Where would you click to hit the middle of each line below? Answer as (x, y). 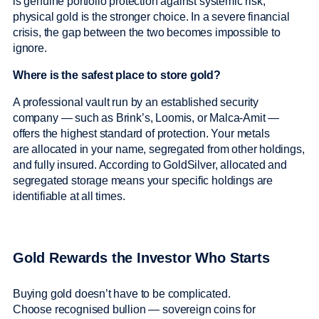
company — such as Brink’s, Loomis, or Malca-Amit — (146, 117)
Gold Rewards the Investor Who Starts (141, 258)
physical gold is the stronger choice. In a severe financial (151, 16)
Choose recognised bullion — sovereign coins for (134, 309)
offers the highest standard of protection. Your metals (141, 133)
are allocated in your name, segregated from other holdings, (159, 149)
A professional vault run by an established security (136, 102)
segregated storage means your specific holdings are (143, 180)
